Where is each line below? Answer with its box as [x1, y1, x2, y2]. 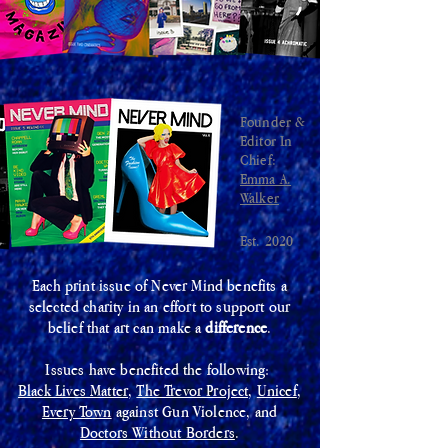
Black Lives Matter [17, 380, 129, 401]
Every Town [41, 401, 112, 422]
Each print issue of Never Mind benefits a [32, 275, 287, 296]
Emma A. [240, 169, 292, 188]
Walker [240, 188, 279, 207]
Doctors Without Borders [79, 422, 235, 443]
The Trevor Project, [136, 380, 253, 401]
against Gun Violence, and [111, 401, 278, 422]
